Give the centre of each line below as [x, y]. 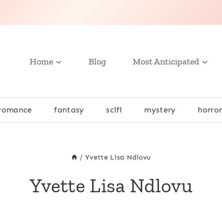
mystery [160, 110]
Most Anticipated [166, 61]
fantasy [69, 110]
